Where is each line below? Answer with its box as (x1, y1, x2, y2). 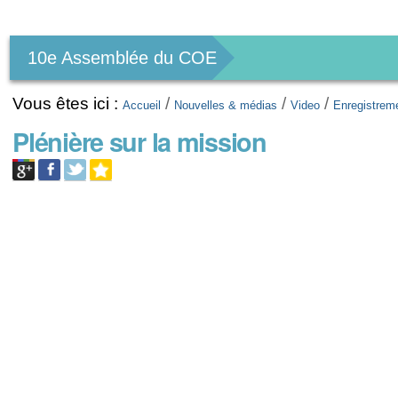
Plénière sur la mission (12, 123, 267, 160)
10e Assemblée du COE (28, 48, 218, 68)
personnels (7, 27, 134, 56)
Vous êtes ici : (12, 94, 119, 113)
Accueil (123, 99, 162, 112)
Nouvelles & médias (174, 99, 278, 112)
